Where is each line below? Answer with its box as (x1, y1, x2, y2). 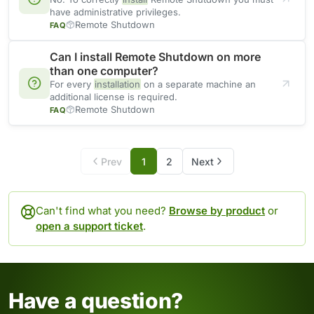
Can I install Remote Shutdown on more (50, 50, 261, 64)
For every (50, 78, 94, 90)
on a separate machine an (141, 78, 256, 90)
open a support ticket (36, 219, 143, 233)
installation (95, 78, 140, 90)
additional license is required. (50, 91, 177, 103)
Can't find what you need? (36, 204, 169, 218)
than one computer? (50, 64, 158, 78)
